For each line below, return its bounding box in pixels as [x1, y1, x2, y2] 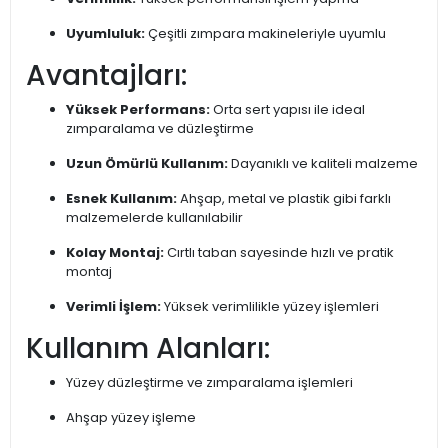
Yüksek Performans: [66, 100, 210, 120]
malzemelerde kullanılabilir [66, 208, 243, 228]
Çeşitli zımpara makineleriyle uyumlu [145, 24, 386, 44]
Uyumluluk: [66, 24, 145, 44]
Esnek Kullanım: [66, 189, 177, 209]
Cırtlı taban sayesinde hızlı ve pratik [164, 243, 394, 263]
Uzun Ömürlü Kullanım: [66, 154, 228, 174]
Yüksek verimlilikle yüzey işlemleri [161, 297, 379, 317]
